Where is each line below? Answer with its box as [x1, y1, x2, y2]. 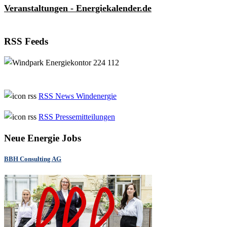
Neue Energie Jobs [4, 133, 81, 144]
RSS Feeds [4, 35, 48, 47]
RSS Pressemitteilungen [39, 112, 115, 122]
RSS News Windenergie [39, 92, 117, 101]
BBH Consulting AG [4, 155, 61, 163]
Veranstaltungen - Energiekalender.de [4, 3, 152, 13]
